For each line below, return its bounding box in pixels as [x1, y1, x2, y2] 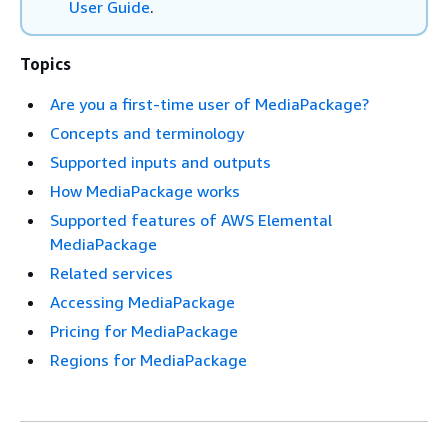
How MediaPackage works [50, 181, 240, 201]
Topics [20, 54, 71, 74]
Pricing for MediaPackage [50, 321, 238, 341]
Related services [50, 263, 173, 283]
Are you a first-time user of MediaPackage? [50, 94, 369, 114]
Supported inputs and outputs [50, 152, 271, 172]
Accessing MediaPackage [50, 292, 235, 312]
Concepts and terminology [50, 123, 244, 143]
